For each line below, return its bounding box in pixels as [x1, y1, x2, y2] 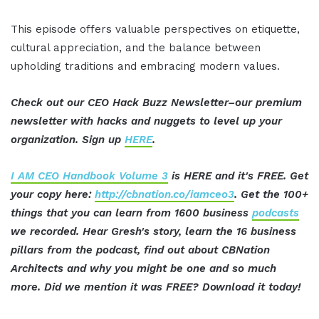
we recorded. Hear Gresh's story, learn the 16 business [11, 224, 296, 238]
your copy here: [11, 187, 95, 201]
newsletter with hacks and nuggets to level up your [11, 114, 282, 127]
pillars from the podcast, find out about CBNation [11, 243, 270, 256]
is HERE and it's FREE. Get [168, 169, 308, 182]
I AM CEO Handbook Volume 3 [11, 169, 168, 182]
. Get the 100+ [234, 187, 308, 201]
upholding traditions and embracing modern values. [11, 59, 280, 73]
